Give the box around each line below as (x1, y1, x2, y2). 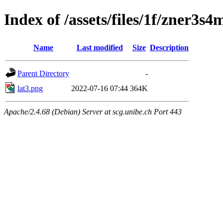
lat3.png (17, 84, 43, 93)
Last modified (76, 43, 123, 52)
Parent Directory (17, 69, 69, 78)
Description (150, 43, 189, 52)
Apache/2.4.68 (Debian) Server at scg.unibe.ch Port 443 (4, 107, 182, 116)
